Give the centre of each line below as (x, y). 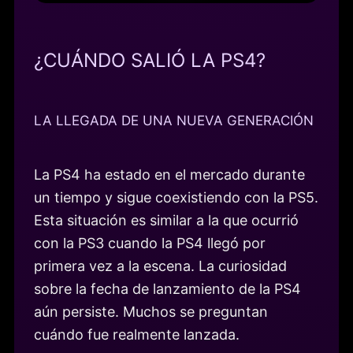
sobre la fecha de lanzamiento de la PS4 (167, 288)
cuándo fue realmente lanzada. (137, 334)
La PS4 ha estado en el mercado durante (169, 174)
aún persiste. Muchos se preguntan (151, 311)
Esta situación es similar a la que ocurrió (166, 220)
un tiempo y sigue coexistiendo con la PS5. (176, 197)
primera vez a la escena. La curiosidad (160, 266)
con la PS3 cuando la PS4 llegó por (150, 243)
